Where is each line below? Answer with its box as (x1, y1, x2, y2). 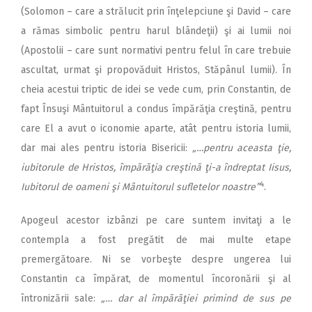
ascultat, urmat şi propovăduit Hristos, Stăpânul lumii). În (21, 64, 291, 77)
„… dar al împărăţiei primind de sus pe (100, 292, 292, 305)
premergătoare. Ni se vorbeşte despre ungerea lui (21, 253, 291, 266)
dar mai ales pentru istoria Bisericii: (21, 142, 192, 155)
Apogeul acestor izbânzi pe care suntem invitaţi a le (21, 214, 291, 227)
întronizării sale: (21, 292, 101, 305)
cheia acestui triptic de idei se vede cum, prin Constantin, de (21, 84, 291, 96)
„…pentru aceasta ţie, (192, 142, 291, 155)
